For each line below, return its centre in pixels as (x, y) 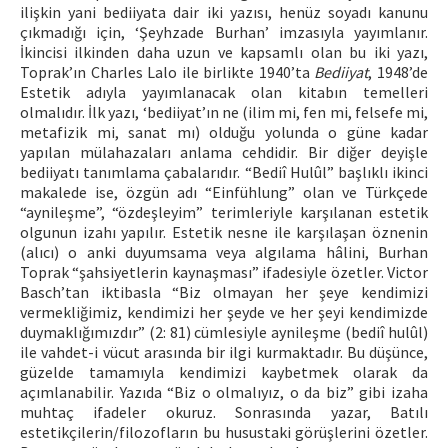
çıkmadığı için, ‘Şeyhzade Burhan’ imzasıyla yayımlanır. (224, 32)
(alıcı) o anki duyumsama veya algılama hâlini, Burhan (224, 252)
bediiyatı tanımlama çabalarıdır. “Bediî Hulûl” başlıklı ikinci (224, 172)
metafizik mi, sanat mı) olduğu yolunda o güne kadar (224, 132)
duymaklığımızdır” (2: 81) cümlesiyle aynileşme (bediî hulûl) (224, 332)
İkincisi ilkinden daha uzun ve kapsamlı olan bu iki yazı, (224, 52)
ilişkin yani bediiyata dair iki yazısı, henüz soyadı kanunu (224, 12)
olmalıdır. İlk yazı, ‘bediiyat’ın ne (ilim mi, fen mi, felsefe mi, (224, 112)
